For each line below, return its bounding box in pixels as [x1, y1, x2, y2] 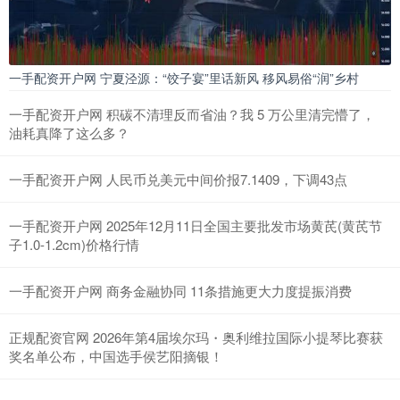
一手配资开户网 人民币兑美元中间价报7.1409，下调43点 [9, 169, 347, 188]
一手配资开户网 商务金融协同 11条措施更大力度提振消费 [9, 280, 352, 300]
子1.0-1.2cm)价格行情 [9, 234, 139, 254]
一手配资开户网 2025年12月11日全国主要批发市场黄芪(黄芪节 [9, 215, 382, 235]
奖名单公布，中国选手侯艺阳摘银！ [9, 346, 223, 365]
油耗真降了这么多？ [9, 122, 129, 142]
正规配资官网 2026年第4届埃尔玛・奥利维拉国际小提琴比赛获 [9, 327, 383, 346]
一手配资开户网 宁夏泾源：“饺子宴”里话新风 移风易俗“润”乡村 [9, 68, 359, 87]
